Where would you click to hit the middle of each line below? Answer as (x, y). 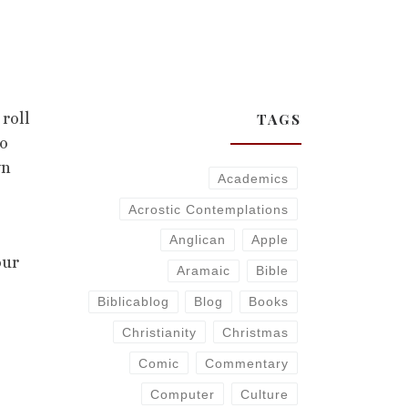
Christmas (255, 332)
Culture (264, 394)
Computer (183, 394)
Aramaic (204, 271)
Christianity (160, 332)
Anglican (198, 240)
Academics (253, 178)
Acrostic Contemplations (208, 209)
